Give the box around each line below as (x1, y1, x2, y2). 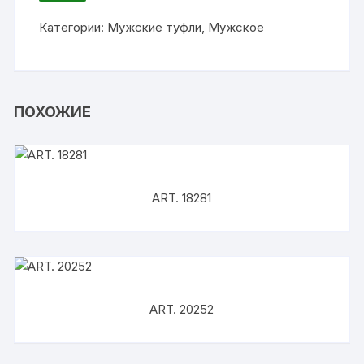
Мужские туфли (107, 19, 202, 35)
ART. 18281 (152, 190, 212, 206)
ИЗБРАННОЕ (61, 2, 136, 18)
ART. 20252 (149, 301, 214, 317)
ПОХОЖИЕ (14, 103, 92, 120)
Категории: (39, 19, 108, 35)
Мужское (208, 19, 265, 35)
